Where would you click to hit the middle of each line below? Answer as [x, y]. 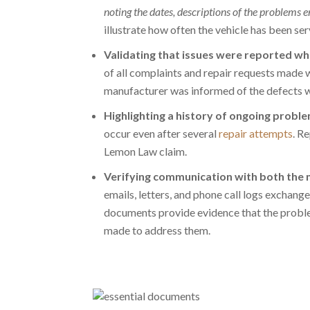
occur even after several [162, 133]
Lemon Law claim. [146, 151]
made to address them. [157, 230]
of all [117, 72]
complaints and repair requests [202, 72]
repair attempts [256, 133]
